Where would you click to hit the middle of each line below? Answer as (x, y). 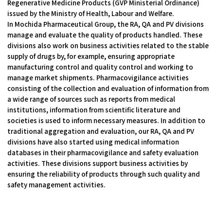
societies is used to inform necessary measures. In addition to (106, 120)
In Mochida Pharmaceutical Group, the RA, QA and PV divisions (106, 24)
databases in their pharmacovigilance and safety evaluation (103, 153)
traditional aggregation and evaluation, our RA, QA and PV (101, 131)
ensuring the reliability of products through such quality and (104, 174)
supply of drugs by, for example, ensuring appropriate (91, 56)
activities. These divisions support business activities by (98, 163)
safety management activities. (56, 185)
